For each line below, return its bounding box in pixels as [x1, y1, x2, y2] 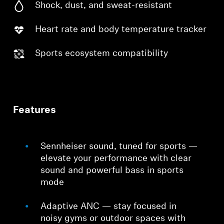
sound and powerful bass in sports [40, 165, 184, 175]
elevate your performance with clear [40, 153, 192, 163]
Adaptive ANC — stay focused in [40, 201, 177, 211]
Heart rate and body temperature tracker [35, 24, 207, 34]
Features [13, 105, 56, 115]
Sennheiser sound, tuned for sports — [40, 141, 198, 151]
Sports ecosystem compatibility [35, 48, 168, 58]
